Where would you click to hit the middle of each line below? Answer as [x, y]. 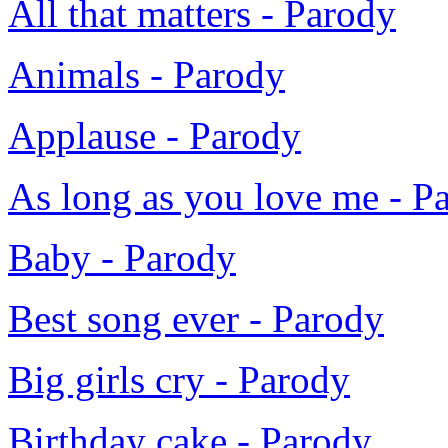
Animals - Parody [146, 75]
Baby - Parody [122, 258]
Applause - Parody [154, 136]
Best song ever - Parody [196, 319]
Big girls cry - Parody [179, 380]
